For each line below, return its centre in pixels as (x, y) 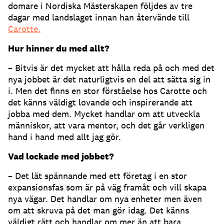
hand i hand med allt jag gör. (64, 137)
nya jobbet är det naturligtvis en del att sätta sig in (109, 79)
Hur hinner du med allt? (58, 48)
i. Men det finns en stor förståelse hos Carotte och (107, 91)
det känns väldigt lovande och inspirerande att (100, 102)
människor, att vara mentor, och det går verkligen (106, 125)
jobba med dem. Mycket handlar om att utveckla (104, 114)
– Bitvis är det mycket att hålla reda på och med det (111, 68)
